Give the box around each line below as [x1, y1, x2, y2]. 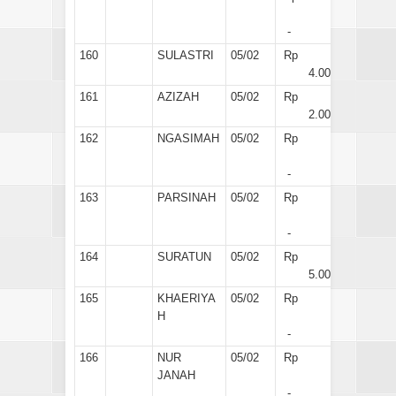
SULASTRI [157, 48, 214, 62]
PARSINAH [157, 190, 216, 204]
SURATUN [157, 249, 211, 263]
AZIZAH [157, 89, 199, 103]
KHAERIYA [157, 291, 216, 305]
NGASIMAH [157, 131, 219, 145]
